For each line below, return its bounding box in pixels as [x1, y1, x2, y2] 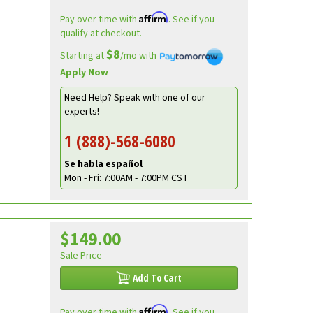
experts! [64, 105, 99, 119]
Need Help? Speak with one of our [64, 91, 205, 105]
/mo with [119, 49, 159, 64]
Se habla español [64, 157, 143, 172]
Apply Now [59, 66, 108, 80]
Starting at [59, 49, 106, 64]
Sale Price [59, 249, 102, 263]
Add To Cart [133, 271, 182, 285]
